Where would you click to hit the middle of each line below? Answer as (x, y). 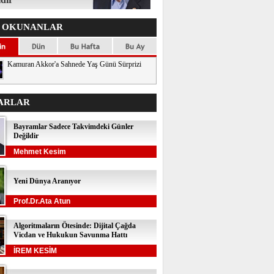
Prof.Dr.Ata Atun (42, 201)
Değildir (26, 136)
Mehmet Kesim (40, 152)
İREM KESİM (35, 251)
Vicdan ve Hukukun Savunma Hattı (70, 235)
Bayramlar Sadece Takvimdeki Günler (73, 127)
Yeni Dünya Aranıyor (47, 181)
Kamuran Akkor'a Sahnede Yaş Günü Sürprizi (74, 64)
